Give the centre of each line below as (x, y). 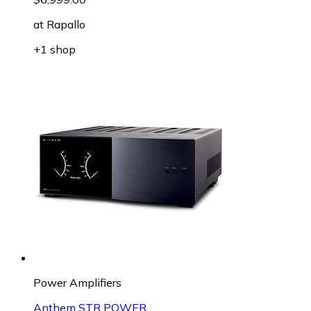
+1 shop (54, 49)
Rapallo (66, 24)
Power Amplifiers (77, 282)
